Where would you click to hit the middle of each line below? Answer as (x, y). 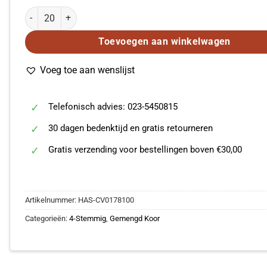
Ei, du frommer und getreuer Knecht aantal (104, 13)
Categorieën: (47, 219)
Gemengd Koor (134, 219)
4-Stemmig (87, 219)
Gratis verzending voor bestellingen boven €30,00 (145, 149)
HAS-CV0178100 (106, 200)
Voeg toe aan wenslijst (87, 70)
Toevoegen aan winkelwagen (164, 41)
